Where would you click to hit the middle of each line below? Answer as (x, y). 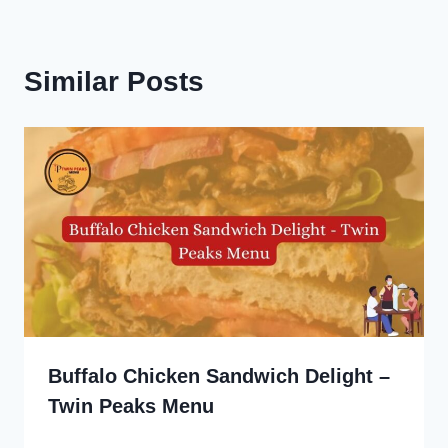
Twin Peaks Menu (131, 405)
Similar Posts (114, 82)
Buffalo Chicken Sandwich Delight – (219, 375)
